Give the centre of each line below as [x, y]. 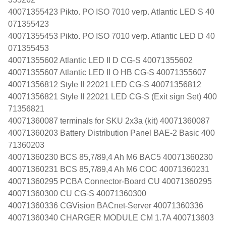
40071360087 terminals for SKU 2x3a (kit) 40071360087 [109, 121]
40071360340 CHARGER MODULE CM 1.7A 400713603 [111, 217]
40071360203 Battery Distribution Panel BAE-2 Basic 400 [111, 133]
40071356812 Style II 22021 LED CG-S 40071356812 [105, 84]
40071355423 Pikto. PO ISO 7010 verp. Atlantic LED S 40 [111, 12]
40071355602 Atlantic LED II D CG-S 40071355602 [100, 60]
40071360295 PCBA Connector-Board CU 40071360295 [110, 181]
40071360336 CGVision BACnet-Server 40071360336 [106, 205]
